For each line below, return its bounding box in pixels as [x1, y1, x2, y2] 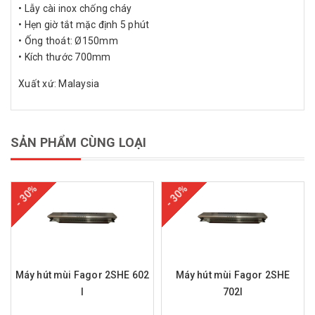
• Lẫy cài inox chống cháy [18, 3, 132, 14]
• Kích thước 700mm [18, 51, 111, 63]
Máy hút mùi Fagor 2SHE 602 [15, 269, 150, 281]
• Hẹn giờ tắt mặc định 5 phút [18, 19, 150, 30]
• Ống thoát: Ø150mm [18, 35, 118, 46]
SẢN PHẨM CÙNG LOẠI [11, 135, 147, 150]
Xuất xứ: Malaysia [18, 78, 100, 89]
